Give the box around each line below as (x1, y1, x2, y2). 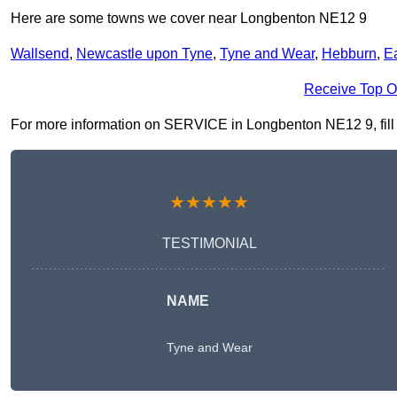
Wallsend (11, 46, 69, 62)
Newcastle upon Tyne (76, 46, 213, 62)
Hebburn (322, 46, 377, 62)
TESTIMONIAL (161, 236, 257, 252)
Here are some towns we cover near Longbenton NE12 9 (11, 11, 367, 27)
